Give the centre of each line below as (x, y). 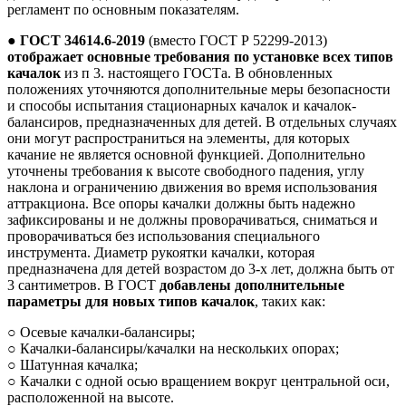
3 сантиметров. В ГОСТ (83, 285)
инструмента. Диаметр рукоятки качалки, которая (161, 253)
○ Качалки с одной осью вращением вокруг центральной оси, (198, 382)
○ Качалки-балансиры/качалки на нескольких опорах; (173, 349)
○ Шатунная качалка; (72, 365)
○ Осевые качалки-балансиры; (101, 333)
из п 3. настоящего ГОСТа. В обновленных (197, 73)
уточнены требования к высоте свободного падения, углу (186, 171)
